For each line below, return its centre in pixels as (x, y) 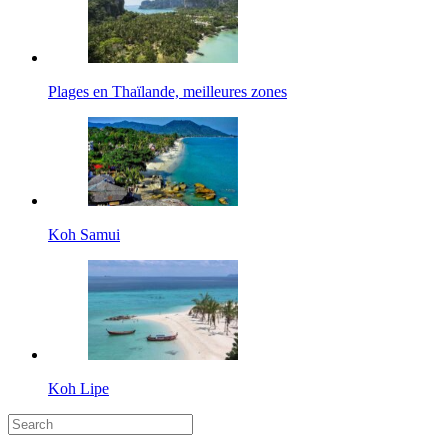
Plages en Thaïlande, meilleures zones (167, 92)
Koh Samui (84, 235)
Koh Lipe (78, 389)
